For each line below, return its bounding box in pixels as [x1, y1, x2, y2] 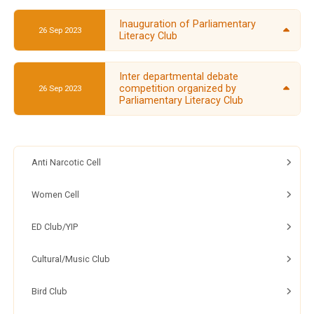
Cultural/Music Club [32, 253, 111, 264]
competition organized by [119, 82, 237, 95]
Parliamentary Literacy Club [119, 94, 244, 107]
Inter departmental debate [119, 70, 239, 83]
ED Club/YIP [32, 221, 78, 232]
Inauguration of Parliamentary [119, 18, 257, 31]
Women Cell [32, 189, 80, 200]
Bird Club [32, 285, 68, 296]
